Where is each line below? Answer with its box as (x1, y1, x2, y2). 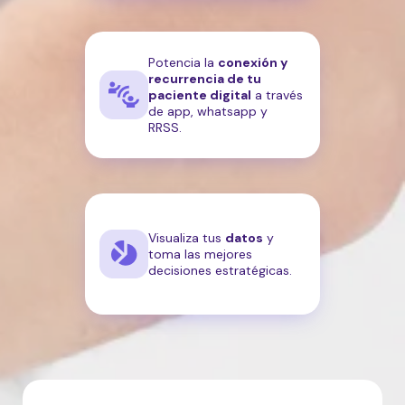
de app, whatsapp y (148, 103, 268, 120)
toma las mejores (148, 246, 252, 263)
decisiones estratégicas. (148, 262, 292, 279)
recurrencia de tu (148, 71, 261, 88)
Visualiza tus (148, 230, 225, 247)
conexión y (218, 54, 287, 71)
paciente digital (148, 87, 251, 104)
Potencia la (148, 54, 218, 71)
